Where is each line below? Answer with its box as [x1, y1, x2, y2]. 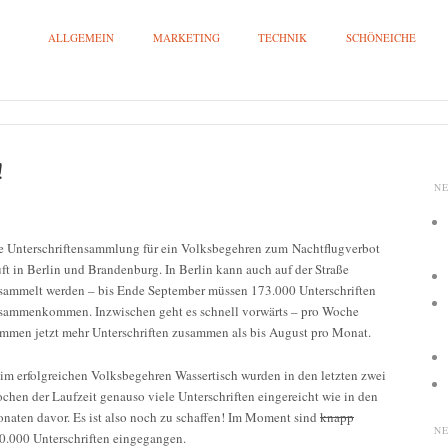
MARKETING [152, 30, 220, 45]
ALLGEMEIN [48, 30, 114, 45]
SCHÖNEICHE [345, 30, 416, 45]
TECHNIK [258, 30, 307, 45]
